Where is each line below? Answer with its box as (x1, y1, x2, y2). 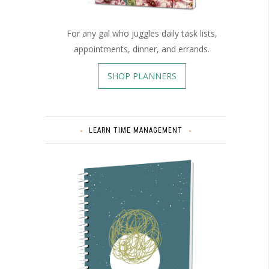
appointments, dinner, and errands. (74, 43, 210, 55)
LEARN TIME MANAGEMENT (89, 126, 183, 135)
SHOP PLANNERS (107, 70, 177, 82)
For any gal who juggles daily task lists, (66, 28, 217, 40)
